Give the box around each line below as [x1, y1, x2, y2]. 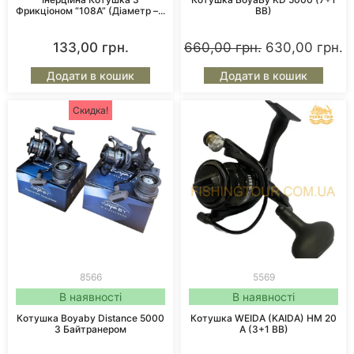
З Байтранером [55, 323, 126, 336]
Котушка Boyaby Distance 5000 [17, 312, 164, 325]
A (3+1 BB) [239, 323, 288, 336]
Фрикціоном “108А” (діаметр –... [16, 5, 165, 17]
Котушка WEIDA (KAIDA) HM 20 [190, 312, 337, 325]
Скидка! [73, 104, 108, 117]
